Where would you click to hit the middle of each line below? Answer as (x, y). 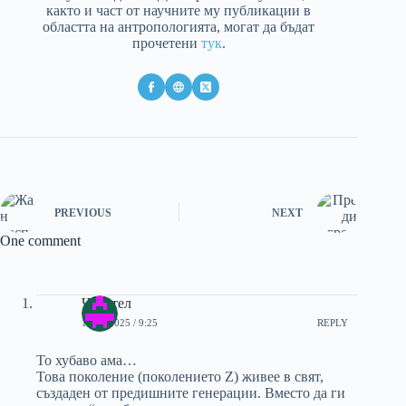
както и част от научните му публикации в (179, 10)
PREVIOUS (83, 213)
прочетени (166, 43)
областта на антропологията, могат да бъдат (179, 26)
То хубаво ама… (87, 360)
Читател (106, 303)
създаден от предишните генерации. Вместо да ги (191, 392)
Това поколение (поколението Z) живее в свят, (180, 376)
